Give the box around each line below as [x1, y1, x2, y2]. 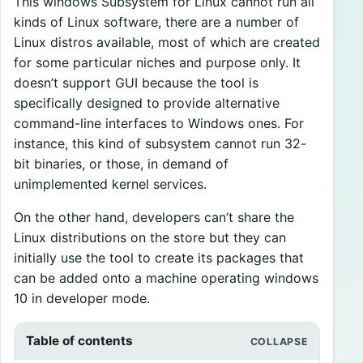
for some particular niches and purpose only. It [14, 54, 301, 71]
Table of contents [25, 333, 133, 349]
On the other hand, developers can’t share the [14, 209, 294, 226]
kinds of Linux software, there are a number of [14, 14, 299, 31]
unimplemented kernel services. [14, 176, 207, 193]
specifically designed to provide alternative [14, 95, 280, 112]
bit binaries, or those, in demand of [14, 156, 228, 173]
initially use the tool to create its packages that [14, 250, 304, 267]
